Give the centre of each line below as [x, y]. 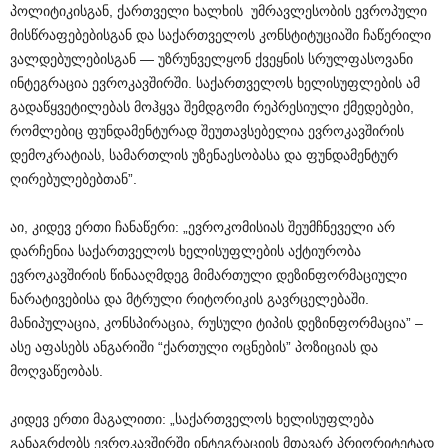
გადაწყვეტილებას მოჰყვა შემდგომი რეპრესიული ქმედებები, [212, 107]
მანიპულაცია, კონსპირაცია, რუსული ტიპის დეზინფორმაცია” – [216, 323]
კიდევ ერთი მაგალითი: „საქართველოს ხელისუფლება [192, 419]
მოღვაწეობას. [56, 371]
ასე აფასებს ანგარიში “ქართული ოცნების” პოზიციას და [194, 347]
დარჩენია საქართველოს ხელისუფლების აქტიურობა [185, 251]
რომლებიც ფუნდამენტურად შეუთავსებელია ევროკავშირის [207, 131]
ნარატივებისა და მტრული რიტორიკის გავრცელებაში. [189, 299]
